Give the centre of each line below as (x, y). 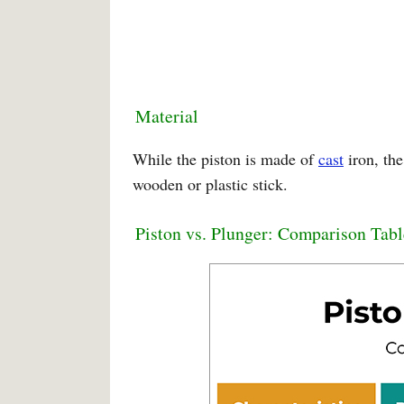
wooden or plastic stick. (210, 184)
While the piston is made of (225, 159)
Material (167, 116)
